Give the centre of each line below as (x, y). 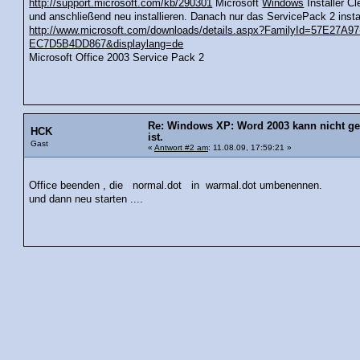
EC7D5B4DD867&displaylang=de (106, 45)
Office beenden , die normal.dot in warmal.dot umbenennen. (176, 185)
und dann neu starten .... (86, 199)
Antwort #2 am (181, 147)
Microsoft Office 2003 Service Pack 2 (117, 58)
